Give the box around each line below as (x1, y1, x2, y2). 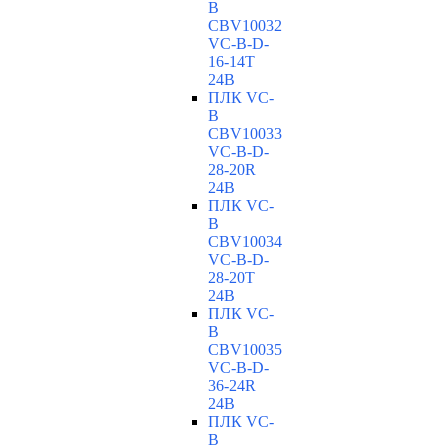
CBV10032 (208, 17, 282, 35)
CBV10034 (208, 233, 282, 251)
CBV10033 (208, 125, 282, 143)
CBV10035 (208, 341, 282, 359)
